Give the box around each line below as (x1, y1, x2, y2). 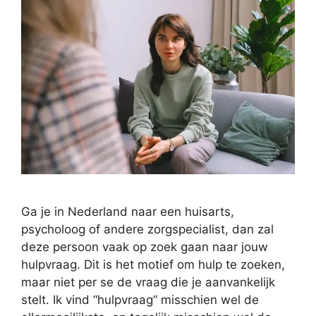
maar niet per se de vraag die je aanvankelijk (21, 275, 275, 290)
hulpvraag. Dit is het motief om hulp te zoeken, (21, 257, 285, 272)
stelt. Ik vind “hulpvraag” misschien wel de (21, 293, 259, 308)
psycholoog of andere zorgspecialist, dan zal (21, 222, 274, 237)
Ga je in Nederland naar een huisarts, (21, 205, 234, 219)
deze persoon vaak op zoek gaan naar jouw (21, 240, 268, 255)
